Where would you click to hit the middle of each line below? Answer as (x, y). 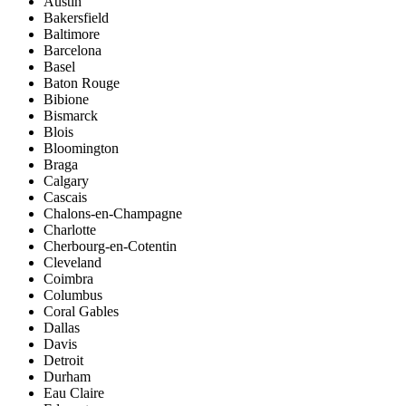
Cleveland (72, 263)
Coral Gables (81, 312)
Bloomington (81, 149)
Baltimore (72, 34)
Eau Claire (74, 393)
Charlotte (70, 230)
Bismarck (71, 116)
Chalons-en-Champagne (113, 214)
